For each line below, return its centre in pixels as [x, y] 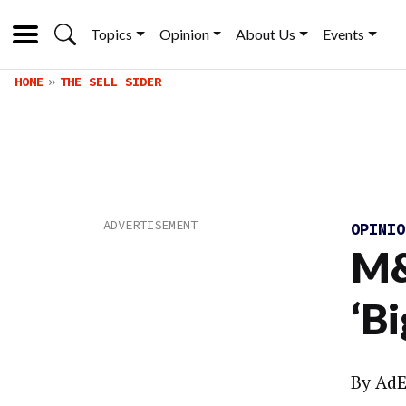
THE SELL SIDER [111, 82]
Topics [111, 34]
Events [344, 34]
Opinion [184, 34]
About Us [266, 34]
